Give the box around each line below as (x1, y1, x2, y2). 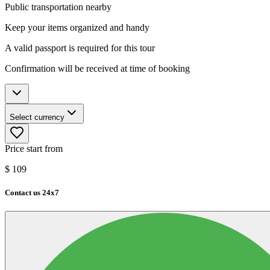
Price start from (5, 143, 63, 154)
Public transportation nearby (5, 1, 111, 12)
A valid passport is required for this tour (5, 42, 155, 53)
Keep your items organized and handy (5, 22, 149, 33)
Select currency (10, 112, 64, 122)
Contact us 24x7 (5, 188, 59, 198)
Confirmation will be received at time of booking (5, 63, 190, 74)
